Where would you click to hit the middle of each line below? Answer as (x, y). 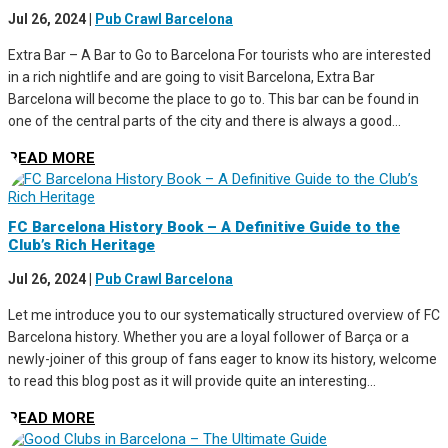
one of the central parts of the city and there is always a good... (204, 120)
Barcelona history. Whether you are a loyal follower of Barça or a (208, 337)
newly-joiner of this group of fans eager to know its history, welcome (222, 359)
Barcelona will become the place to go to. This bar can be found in (213, 98)
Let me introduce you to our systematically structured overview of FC (224, 315)
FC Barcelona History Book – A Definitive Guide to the (204, 227)
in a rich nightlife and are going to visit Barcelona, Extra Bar (191, 76)
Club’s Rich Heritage (81, 245)
